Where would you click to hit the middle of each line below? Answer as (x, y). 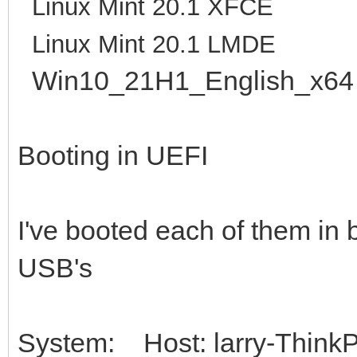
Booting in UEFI (113, 155)
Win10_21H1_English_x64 (186, 80)
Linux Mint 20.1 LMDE (147, 44)
